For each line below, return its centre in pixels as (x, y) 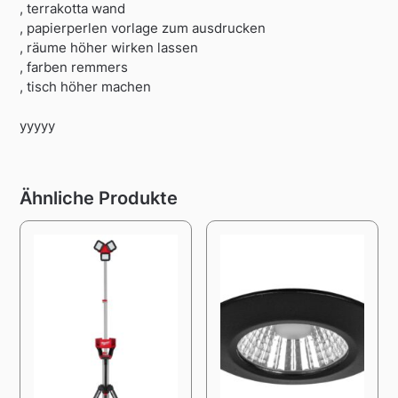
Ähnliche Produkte (99, 198)
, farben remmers (74, 68)
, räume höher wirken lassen (109, 48)
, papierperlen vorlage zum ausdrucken (143, 28)
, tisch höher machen (86, 87)
